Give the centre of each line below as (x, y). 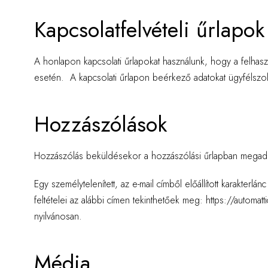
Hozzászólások (100, 124)
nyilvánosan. (58, 216)
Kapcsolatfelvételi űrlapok (149, 30)
